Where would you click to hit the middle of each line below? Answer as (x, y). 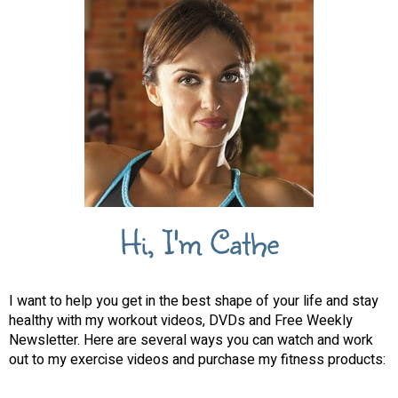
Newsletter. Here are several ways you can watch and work (191, 341)
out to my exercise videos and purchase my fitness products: (197, 360)
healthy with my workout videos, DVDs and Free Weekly (181, 321)
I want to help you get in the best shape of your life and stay (194, 302)
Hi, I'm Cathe (199, 243)
